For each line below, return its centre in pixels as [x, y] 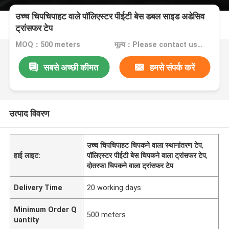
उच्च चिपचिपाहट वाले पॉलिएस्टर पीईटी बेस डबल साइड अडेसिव [110, 17]
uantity [27, 220]
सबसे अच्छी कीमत [71, 67]
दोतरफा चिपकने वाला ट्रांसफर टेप [130, 165]
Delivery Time [38, 187]
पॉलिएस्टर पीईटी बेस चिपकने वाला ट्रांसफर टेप [147, 155]
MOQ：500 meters [48, 45]
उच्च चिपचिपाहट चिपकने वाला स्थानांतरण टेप [145, 145]
